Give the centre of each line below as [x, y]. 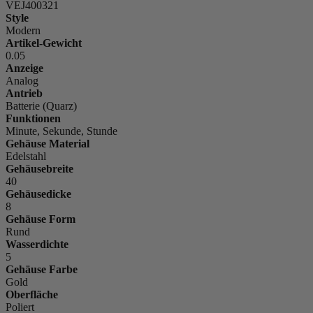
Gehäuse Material [48, 144]
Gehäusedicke [38, 194]
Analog [22, 81]
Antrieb [24, 94]
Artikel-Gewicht [44, 43]
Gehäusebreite [39, 169]
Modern [23, 31]
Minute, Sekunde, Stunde [61, 131]
